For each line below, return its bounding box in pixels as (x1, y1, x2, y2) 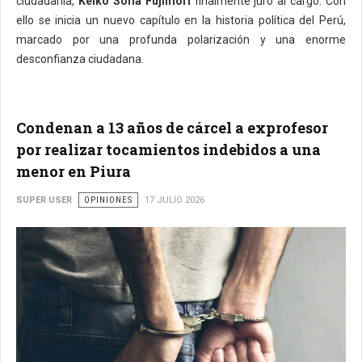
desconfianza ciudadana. (16, 52, 144, 65)
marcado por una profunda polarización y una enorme (16, 32, 346, 46)
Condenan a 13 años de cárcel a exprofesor (16, 117, 328, 137)
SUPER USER (16, 194, 72, 205)
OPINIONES (84, 194, 133, 205)
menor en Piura (16, 161, 131, 181)
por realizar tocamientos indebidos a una (16, 139, 321, 159)
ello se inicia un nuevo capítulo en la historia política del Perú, (16, 13, 346, 27)
